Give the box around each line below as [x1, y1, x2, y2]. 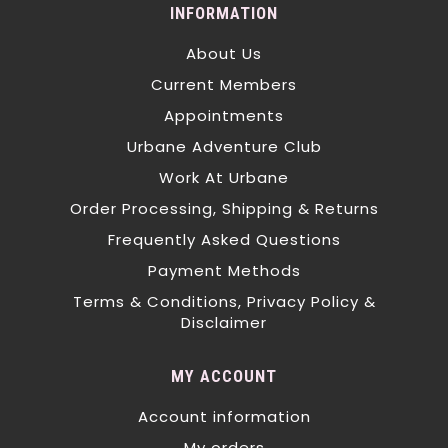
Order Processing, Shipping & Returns [69, 198, 379, 219]
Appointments [164, 105, 284, 126]
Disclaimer [181, 312, 267, 333]
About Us [186, 43, 262, 64]
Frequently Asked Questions [107, 229, 341, 250]
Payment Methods [147, 260, 301, 281]
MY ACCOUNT [171, 367, 277, 386]
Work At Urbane [159, 167, 289, 188]
